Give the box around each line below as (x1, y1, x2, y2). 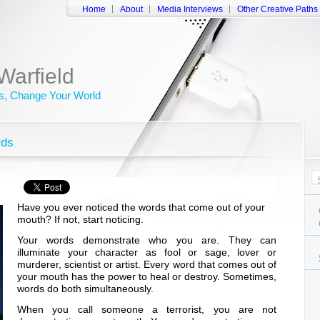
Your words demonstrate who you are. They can (17, 234, 276, 246)
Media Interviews (157, 4, 223, 14)
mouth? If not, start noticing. (17, 214, 144, 225)
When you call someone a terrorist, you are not (17, 304, 276, 315)
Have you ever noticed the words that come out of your (17, 201, 265, 213)
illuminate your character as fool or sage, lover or (17, 246, 276, 258)
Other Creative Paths (237, 4, 318, 14)
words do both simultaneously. (17, 283, 154, 294)
